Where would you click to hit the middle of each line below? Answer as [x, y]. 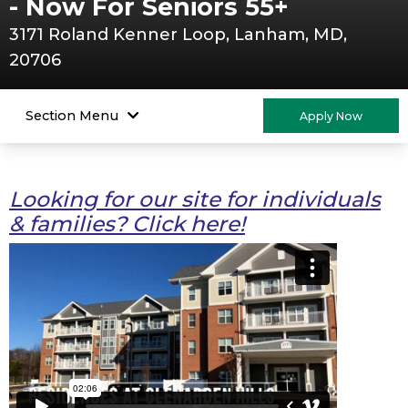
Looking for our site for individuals [195, 199]
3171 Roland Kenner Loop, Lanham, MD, [178, 34]
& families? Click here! [127, 223]
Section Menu [72, 115]
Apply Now [331, 116]
